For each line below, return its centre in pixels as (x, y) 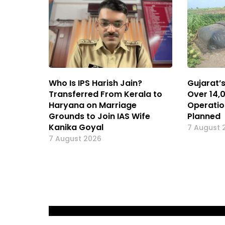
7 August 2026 (75, 138)
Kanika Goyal (76, 127)
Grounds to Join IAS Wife (99, 116)
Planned (204, 116)
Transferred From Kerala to (105, 94)
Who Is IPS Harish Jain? (95, 83)
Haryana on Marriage (93, 105)
